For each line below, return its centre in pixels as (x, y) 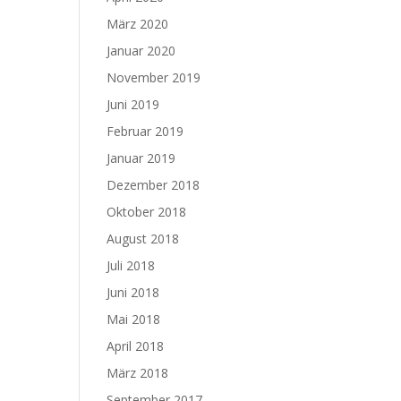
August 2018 (143, 239)
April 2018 (136, 346)
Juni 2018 (133, 292)
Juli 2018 (131, 265)
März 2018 (138, 373)
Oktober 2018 (147, 212)
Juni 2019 (133, 104)
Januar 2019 (141, 158)
